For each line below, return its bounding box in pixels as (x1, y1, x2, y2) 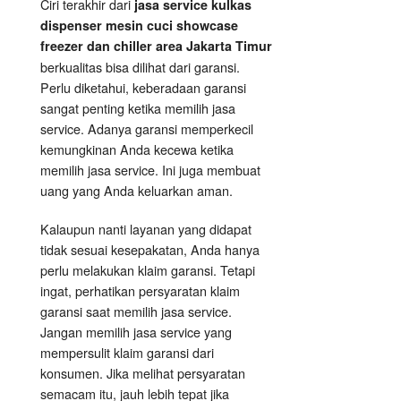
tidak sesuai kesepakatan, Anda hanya (40, 240, 260, 260)
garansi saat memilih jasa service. (40, 302, 232, 321)
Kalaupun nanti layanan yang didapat (40, 219, 252, 239)
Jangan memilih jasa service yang (40, 322, 232, 342)
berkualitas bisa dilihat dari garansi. (40, 57, 240, 77)
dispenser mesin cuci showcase (40, 16, 238, 35)
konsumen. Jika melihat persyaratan (40, 363, 245, 383)
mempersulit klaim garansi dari (40, 343, 214, 363)
